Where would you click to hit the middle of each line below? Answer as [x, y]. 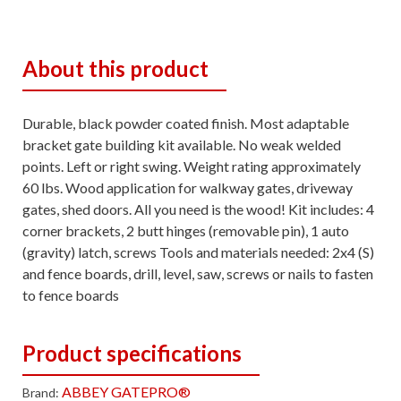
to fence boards [71, 294]
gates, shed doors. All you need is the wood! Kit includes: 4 [198, 209]
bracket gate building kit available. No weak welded [182, 144]
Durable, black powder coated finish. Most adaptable [186, 123]
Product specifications [132, 353]
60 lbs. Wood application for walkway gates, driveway [188, 187]
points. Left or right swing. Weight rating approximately [192, 166]
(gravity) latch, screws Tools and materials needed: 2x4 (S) [198, 252]
